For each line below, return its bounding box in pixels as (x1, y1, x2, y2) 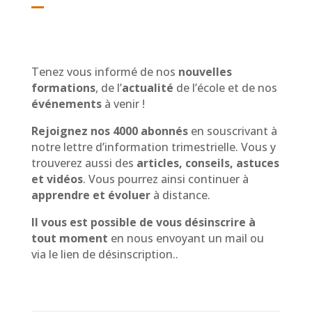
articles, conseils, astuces (136, 155, 279, 171)
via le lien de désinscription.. (31, 247, 178, 263)
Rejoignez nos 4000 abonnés (31, 123, 191, 139)
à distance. (150, 187, 210, 203)
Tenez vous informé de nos (31, 64, 178, 80)
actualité (121, 80, 173, 96)
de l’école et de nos (173, 80, 277, 96)
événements (31, 96, 102, 112)
